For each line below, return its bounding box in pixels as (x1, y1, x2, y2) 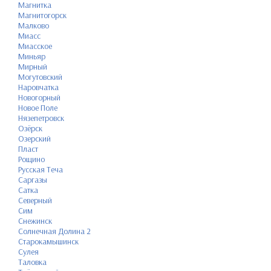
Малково (18, 19, 49, 31)
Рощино (18, 153, 45, 165)
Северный (18, 194, 52, 206)
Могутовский (18, 71, 62, 82)
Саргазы (18, 174, 47, 185)
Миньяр (18, 50, 45, 62)
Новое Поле (18, 102, 57, 113)
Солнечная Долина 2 (18, 225, 91, 237)
